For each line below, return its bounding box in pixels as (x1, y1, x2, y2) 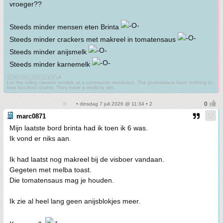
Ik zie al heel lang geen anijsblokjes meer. (9, 197, 140, 205)
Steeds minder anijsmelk (9, 48, 89, 56)
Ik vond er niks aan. (9, 134, 71, 142)
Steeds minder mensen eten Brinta (9, 23, 121, 31)
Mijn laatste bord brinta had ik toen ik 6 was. (9, 124, 148, 132)
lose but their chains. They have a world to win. (7, 85, 115, 90)
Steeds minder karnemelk (9, 60, 92, 68)
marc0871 (16, 112, 46, 120)
